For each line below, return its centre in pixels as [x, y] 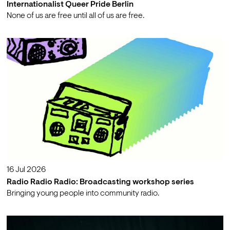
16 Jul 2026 [26, 170]
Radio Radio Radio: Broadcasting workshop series [100, 183]
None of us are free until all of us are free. [75, 16]
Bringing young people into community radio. [83, 194]
